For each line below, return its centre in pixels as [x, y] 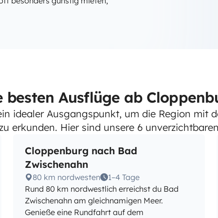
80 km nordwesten [66, 177]
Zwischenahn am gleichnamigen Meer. [94, 200]
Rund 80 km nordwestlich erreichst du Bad [101, 189]
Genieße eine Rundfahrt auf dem [84, 212]
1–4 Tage [124, 177]
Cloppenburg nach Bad [81, 151]
